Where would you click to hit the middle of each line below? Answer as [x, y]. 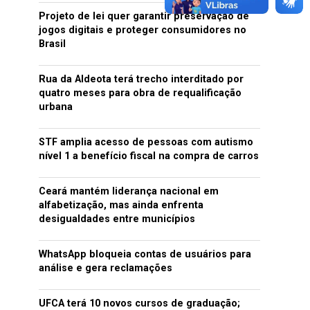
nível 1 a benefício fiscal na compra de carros [149, 156]
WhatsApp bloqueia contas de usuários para [145, 254]
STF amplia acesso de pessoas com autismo [146, 142]
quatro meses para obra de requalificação [140, 93]
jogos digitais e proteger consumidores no [143, 30]
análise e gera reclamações [106, 268]
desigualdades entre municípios [117, 219]
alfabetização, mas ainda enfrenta [121, 205]
